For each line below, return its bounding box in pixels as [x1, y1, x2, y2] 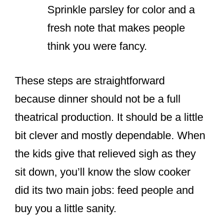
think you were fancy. [47, 40, 147, 53]
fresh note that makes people [47, 22, 185, 35]
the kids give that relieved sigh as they [15, 147, 196, 160]
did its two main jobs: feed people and [15, 184, 194, 197]
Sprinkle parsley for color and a [47, 3, 195, 16]
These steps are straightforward [15, 74, 165, 87]
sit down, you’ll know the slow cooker [15, 166, 190, 179]
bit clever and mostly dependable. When [15, 129, 205, 142]
